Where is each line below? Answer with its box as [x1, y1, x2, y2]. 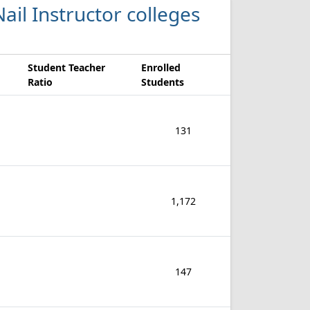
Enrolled [141, 61, 181, 74]
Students [141, 75, 184, 89]
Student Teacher [28, 61, 105, 74]
